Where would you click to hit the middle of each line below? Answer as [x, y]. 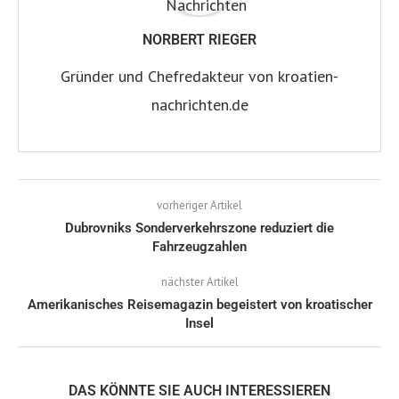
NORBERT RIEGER [199, 39]
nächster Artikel [199, 281]
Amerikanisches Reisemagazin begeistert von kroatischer [199, 304]
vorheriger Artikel [199, 205]
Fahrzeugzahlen [199, 246]
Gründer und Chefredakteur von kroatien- [199, 76]
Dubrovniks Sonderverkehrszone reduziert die [199, 228]
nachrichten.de [199, 104]
